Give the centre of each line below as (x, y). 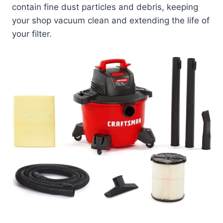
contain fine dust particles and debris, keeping (105, 7)
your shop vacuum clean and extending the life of (111, 21)
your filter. (32, 34)
